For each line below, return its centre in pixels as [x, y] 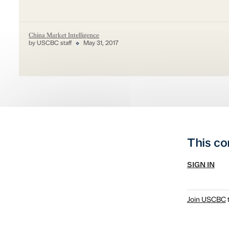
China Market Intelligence [64, 36]
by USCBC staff [50, 43]
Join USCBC [206, 200]
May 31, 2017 [101, 44]
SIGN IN [201, 165]
